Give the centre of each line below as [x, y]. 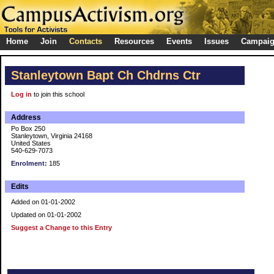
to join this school [58, 94]
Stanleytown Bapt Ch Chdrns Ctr [106, 75]
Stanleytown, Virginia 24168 [52, 136]
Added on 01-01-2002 [43, 202]
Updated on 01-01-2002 [46, 215]
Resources [134, 41]
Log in [21, 94]
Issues [217, 41]
